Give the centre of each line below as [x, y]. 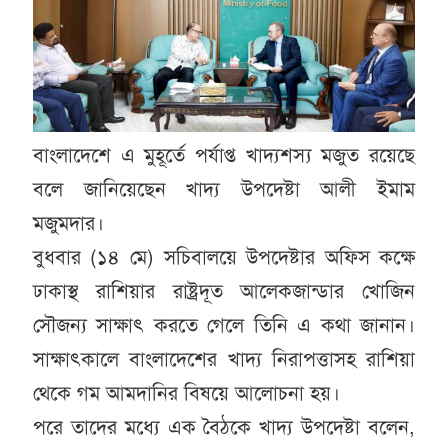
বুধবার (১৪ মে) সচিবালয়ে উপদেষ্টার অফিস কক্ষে [224, 257]
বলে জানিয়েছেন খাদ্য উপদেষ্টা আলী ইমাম [224, 189]
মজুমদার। [68, 223]
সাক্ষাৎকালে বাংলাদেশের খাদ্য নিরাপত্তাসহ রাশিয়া [224, 359]
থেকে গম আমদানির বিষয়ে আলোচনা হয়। [186, 393]
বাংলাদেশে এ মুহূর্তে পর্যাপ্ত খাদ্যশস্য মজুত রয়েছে [224, 155]
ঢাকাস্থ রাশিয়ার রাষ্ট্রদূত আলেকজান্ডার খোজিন [224, 291]
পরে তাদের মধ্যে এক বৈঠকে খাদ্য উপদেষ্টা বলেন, [224, 427]
